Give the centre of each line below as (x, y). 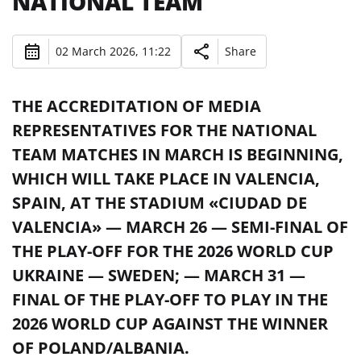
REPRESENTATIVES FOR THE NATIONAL (164, 130)
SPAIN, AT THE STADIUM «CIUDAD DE (160, 202)
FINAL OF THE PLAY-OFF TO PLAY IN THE (170, 299)
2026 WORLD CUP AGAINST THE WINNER (170, 323)
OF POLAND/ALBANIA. (101, 347)
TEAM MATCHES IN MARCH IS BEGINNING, (178, 154)
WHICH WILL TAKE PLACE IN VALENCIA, (166, 178)
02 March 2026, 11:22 (113, 52)
